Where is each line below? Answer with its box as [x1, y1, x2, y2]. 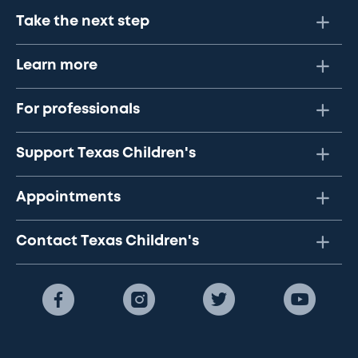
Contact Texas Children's [16, 235, 199, 249]
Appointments [16, 191, 121, 205]
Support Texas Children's [16, 147, 196, 161]
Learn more [16, 59, 97, 73]
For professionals [16, 103, 140, 117]
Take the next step [16, 15, 149, 29]
